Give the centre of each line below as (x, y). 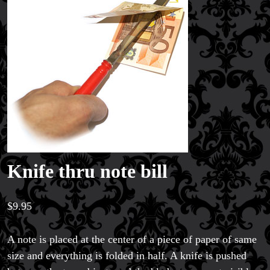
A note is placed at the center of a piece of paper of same (132, 239)
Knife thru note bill (87, 171)
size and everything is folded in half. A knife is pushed (127, 255)
